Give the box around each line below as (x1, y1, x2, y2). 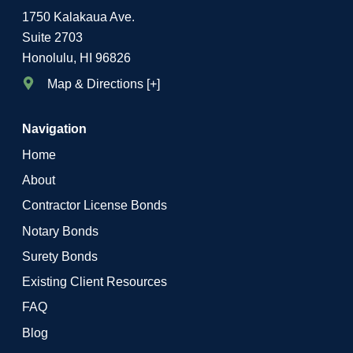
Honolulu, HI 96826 (21, 50, 131, 65)
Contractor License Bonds (21, 198, 167, 213)
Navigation (21, 121, 87, 136)
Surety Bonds (21, 248, 98, 263)
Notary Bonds (21, 223, 98, 238)
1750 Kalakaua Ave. (21, 9, 135, 24)
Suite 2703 (21, 30, 83, 45)
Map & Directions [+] (47, 76, 161, 91)
